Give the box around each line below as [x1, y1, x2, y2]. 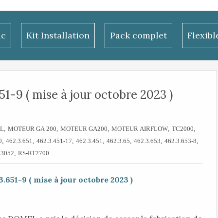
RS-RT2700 [18, 150, 49, 156]
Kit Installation [26, 30, 90, 41]
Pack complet [110, 30, 167, 41]
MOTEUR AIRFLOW [111, 126, 168, 132]
